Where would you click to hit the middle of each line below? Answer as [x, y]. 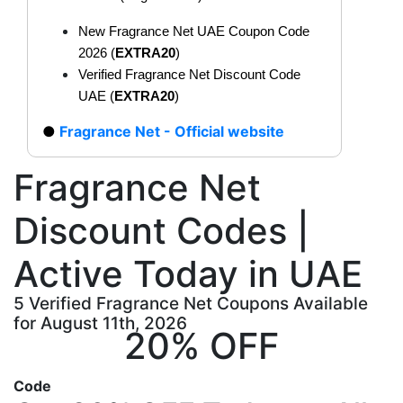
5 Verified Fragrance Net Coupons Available [191, 303]
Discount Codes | [161, 230]
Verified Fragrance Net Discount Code [189, 74]
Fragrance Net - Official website [172, 131]
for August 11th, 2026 [100, 323]
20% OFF [201, 345]
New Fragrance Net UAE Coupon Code [194, 31]
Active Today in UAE [188, 273]
